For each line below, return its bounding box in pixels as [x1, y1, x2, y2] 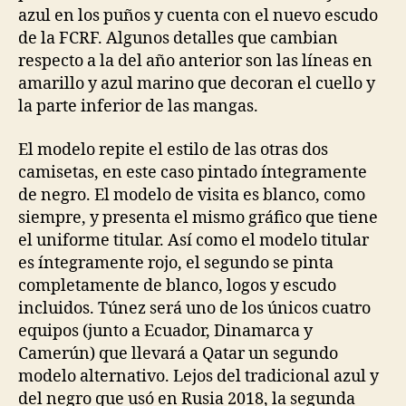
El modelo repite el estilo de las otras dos [18, 139, 328, 160]
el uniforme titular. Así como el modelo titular [18, 229, 369, 251]
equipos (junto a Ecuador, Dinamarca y [18, 320, 313, 342]
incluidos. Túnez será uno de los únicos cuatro [18, 297, 371, 319]
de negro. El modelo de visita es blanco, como [18, 184, 365, 206]
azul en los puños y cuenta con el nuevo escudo [18, 5, 378, 26]
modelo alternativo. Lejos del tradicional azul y [18, 365, 379, 387]
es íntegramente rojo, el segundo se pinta [18, 252, 333, 274]
